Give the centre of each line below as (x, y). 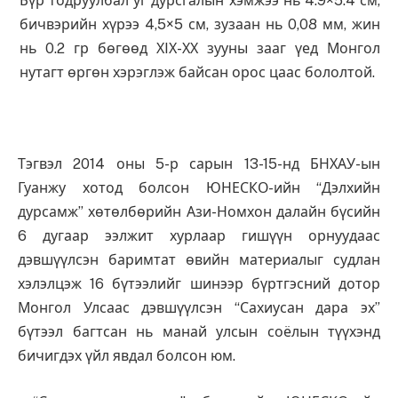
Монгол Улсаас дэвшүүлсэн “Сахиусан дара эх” (199, 308)
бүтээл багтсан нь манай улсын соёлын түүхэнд (199, 332)
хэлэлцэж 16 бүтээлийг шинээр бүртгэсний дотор (199, 284)
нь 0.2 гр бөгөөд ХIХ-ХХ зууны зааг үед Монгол (199, 49)
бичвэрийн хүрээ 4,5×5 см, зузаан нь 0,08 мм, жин (199, 25)
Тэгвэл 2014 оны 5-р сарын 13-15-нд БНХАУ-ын (199, 164)
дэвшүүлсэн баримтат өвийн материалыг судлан (199, 260)
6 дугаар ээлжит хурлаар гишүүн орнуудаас (199, 236)
